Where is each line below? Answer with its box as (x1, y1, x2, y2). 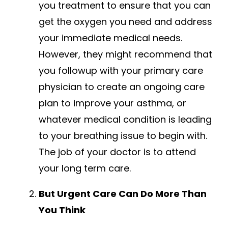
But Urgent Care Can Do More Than (39, 187, 207, 201)
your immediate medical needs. (39, 32, 182, 45)
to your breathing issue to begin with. (39, 129, 207, 142)
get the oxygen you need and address (39, 15, 212, 28)
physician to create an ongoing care (39, 80, 205, 94)
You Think (39, 204, 85, 217)
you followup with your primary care (39, 64, 203, 77)
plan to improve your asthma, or (39, 97, 186, 110)
